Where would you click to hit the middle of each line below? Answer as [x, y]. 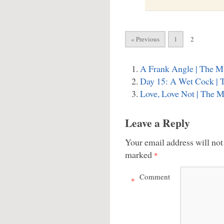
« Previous [145, 39]
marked [139, 154]
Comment [155, 176]
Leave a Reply [157, 123]
